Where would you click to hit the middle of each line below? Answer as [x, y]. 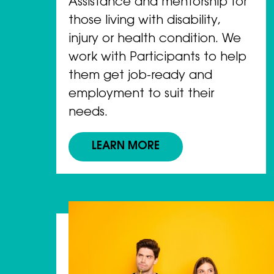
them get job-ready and [140, 76]
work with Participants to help [157, 58]
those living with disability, [145, 21]
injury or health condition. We [155, 39]
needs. [88, 113]
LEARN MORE [126, 147]
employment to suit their [141, 94]
